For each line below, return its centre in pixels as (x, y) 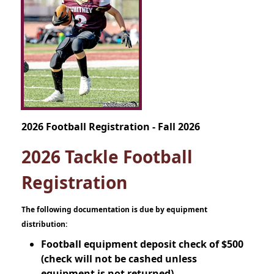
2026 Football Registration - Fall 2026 (111, 127)
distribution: (44, 224)
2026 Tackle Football (107, 157)
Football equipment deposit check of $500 (142, 244)
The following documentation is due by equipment (114, 210)
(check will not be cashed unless (119, 259)
